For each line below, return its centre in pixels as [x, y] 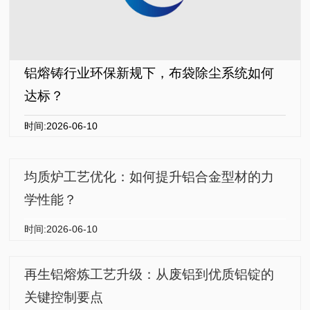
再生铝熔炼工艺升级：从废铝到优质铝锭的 [149, 275]
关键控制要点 [64, 298]
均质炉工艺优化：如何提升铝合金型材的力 [149, 177]
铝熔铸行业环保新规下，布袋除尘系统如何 [149, 73]
